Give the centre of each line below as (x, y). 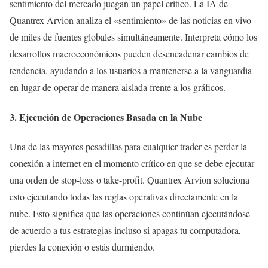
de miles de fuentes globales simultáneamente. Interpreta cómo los (133, 37)
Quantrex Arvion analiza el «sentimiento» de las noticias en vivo (130, 20)
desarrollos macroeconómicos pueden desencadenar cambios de (129, 54)
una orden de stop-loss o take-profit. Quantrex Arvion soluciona (130, 179)
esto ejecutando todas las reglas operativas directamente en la (124, 196)
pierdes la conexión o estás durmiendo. (82, 246)
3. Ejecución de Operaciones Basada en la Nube (106, 117)
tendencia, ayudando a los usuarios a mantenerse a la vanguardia (131, 71)
